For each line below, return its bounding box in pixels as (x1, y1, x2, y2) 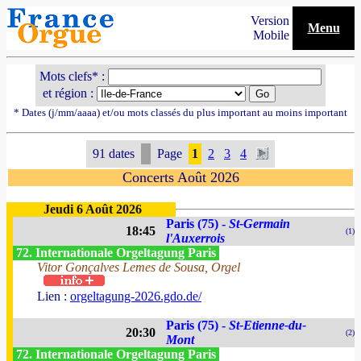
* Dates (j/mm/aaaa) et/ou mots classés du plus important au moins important (14, 106, 347, 118)
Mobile (253, 28, 293, 42)
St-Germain (229, 217, 290, 230)
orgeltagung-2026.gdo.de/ (70, 289, 201, 303)
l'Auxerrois (166, 231, 225, 245)
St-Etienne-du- (229, 318, 306, 332)
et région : (39, 86, 97, 100)
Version (251, 14, 293, 27)
